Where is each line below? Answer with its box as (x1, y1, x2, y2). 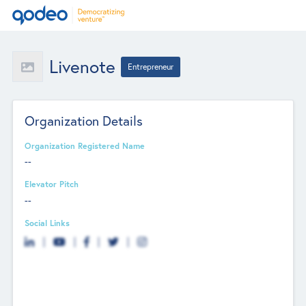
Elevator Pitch (25, 178, 79, 190)
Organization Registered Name (25, 139, 145, 151)
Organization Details (25, 112, 143, 129)
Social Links (25, 217, 70, 228)
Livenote (48, 55, 115, 78)
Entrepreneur (128, 61, 174, 72)
